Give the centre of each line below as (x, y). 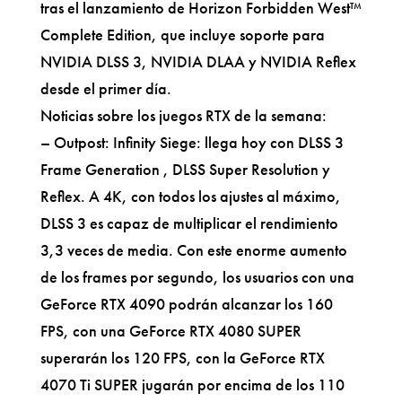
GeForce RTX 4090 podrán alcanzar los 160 (186, 303)
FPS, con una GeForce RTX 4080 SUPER (170, 330)
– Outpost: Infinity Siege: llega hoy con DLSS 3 (192, 142)
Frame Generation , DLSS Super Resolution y (185, 169)
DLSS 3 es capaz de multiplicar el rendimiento (189, 223)
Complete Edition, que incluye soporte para (182, 34)
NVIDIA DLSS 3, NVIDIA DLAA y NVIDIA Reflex (198, 61)
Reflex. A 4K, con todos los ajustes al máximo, (190, 196)
